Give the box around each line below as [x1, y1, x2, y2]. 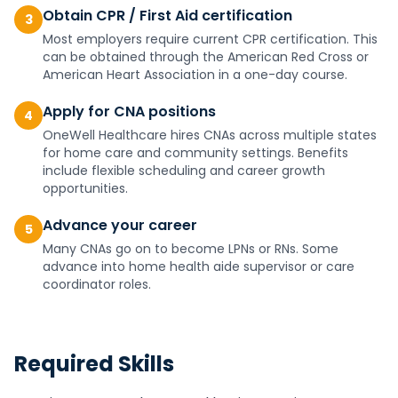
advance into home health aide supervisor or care [43, 258, 354, 275]
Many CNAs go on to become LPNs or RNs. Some [43, 240, 338, 258]
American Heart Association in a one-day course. [43, 66, 347, 84]
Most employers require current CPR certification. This [43, 30, 378, 48]
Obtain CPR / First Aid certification [43, 5, 292, 26]
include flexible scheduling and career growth [43, 162, 325, 179]
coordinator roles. [43, 275, 151, 293]
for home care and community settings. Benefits [43, 144, 348, 162]
